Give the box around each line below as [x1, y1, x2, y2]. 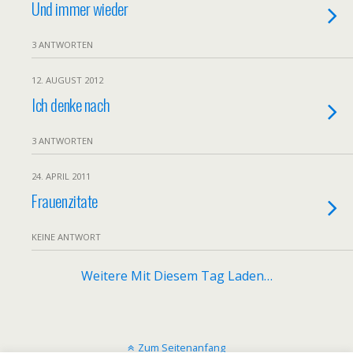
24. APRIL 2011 [32, 170, 91, 182]
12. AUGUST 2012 [32, 74, 103, 86]
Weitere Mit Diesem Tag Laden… [80, 267, 273, 284]
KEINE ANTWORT [32, 231, 101, 243]
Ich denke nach [32, 92, 110, 117]
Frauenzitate [32, 188, 98, 213]
